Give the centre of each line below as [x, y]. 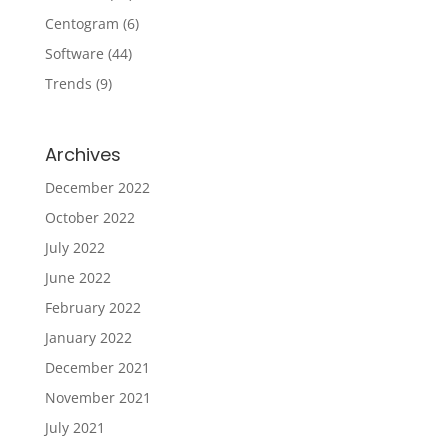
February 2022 [92, 308]
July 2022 [74, 248]
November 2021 [97, 398]
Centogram [81, 23]
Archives [82, 155]
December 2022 [97, 188]
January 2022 [88, 338]
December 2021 [97, 368]
